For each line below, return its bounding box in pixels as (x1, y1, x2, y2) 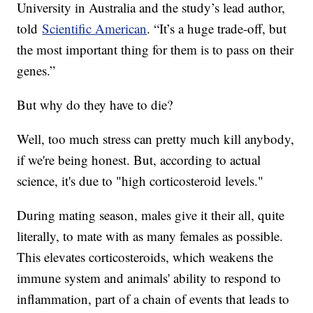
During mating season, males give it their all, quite (17, 206, 285, 224)
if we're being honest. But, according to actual (17, 151, 261, 169)
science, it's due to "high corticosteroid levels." (17, 172, 264, 190)
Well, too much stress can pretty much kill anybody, (17, 130, 295, 148)
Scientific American (42, 20, 147, 38)
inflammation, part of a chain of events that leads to (17, 290, 290, 308)
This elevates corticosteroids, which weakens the (17, 248, 274, 266)
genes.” (17, 61, 56, 80)
